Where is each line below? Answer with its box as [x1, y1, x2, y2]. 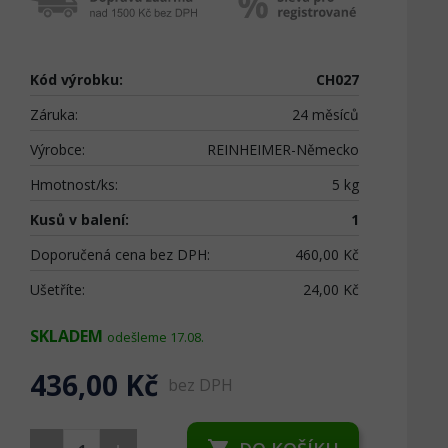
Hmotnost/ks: [30, 174, 119, 194]
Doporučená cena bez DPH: [30, 244, 211, 264]
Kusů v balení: [30, 209, 130, 229]
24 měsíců [291, 104, 359, 124]
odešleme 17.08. [107, 327, 205, 346]
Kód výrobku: [30, 69, 124, 89]
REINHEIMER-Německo [206, 139, 359, 159]
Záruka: [30, 104, 79, 124]
